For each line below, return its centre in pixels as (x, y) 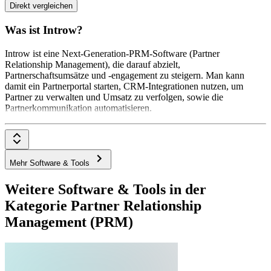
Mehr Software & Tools (51, 163)
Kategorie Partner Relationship (103, 205)
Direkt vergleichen (41, 6)
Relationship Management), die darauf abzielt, (93, 64)
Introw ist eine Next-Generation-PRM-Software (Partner (112, 53)
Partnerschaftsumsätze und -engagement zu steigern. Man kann (125, 75)
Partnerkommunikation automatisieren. (78, 108)
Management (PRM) (69, 222)
